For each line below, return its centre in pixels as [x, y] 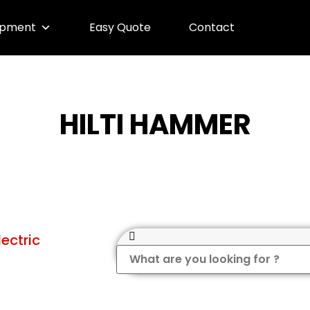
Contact [211, 27]
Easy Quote [120, 27]
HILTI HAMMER [155, 125]
